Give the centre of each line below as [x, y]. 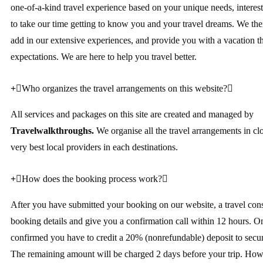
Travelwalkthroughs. [52, 131]
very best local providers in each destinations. [94, 147]
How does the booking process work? [92, 179]
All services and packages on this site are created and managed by [132, 114]
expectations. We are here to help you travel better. [104, 57]
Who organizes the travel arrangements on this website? [124, 88]
